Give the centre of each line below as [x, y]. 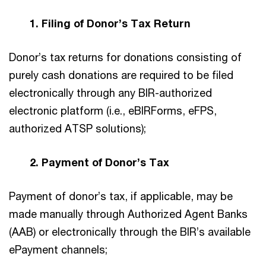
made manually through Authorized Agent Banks [128, 213]
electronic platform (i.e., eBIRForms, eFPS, [113, 110]
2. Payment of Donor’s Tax [89, 162]
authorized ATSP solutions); [77, 128]
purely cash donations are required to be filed [121, 75]
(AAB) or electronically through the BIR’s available [130, 231]
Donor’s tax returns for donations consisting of [125, 57]
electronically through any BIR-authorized [110, 92]
